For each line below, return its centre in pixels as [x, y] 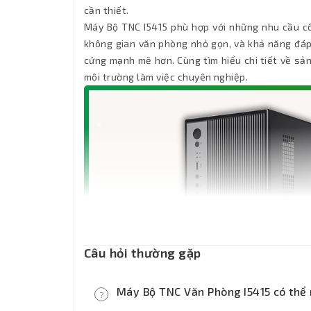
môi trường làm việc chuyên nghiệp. [166, 77]
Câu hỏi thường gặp [143, 253]
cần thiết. [107, 10]
